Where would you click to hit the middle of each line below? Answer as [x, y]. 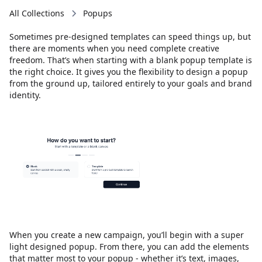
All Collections [37, 13]
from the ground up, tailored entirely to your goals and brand [131, 83]
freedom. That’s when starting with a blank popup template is [131, 60]
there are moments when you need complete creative [114, 48]
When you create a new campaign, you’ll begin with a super [127, 235]
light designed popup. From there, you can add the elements [129, 247]
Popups [98, 13]
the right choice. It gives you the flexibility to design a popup [129, 72]
